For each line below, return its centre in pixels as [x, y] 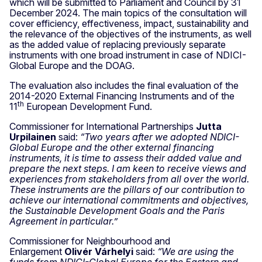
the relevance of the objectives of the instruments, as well [130, 34]
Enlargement [37, 251]
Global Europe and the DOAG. [72, 65]
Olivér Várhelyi [100, 251]
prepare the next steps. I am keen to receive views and [128, 168]
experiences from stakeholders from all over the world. [129, 179]
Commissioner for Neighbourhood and [90, 241]
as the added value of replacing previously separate [118, 44]
